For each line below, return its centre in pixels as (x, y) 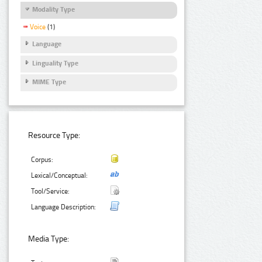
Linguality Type (55, 63)
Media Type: (49, 239)
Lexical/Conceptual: (60, 175)
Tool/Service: (51, 191)
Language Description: (64, 207)
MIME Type (49, 82)
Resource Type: (54, 135)
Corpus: (42, 159)
